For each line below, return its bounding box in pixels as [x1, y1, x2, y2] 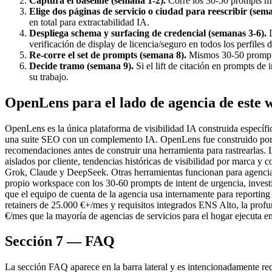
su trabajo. [29, 71, 69, 82]
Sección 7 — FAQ [5, 233, 115, 250]
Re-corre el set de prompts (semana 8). [29, 49, 186, 60]
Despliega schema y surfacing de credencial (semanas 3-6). [29, 27, 267, 38]
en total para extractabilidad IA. [29, 16, 149, 27]
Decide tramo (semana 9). [29, 60, 134, 71]
